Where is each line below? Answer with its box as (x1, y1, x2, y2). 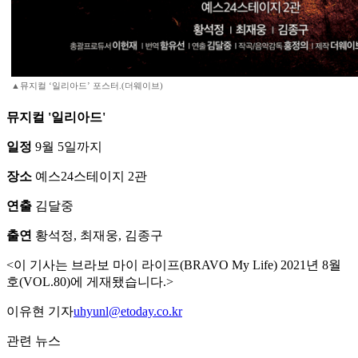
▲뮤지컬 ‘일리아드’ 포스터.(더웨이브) (11, 81, 163, 91)
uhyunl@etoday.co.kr (74, 304, 182, 319)
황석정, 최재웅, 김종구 (32, 229, 163, 243)
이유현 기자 (6, 304, 74, 319)
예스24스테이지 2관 (32, 169, 147, 184)
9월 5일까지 (32, 140, 102, 154)
